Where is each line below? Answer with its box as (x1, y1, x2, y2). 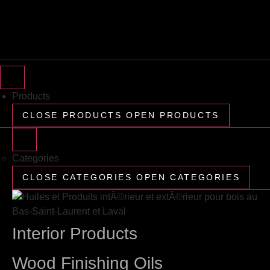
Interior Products (12, 224, 137, 243)
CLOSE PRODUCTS (22, 110, 122, 121)
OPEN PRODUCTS (126, 110, 219, 121)
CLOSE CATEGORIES (22, 172, 133, 183)
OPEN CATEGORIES (136, 172, 240, 183)
